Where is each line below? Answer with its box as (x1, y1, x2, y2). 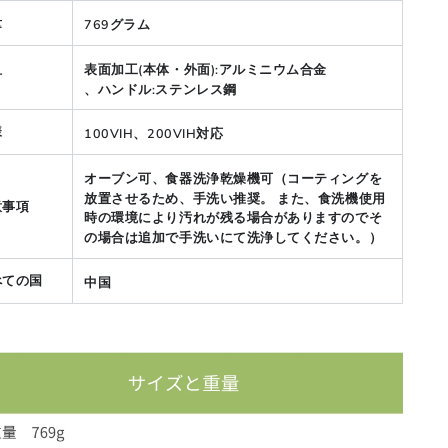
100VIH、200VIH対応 (84, 124, 224, 142)
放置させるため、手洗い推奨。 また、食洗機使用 (84, 189, 386, 207)
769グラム (84, 15, 151, 33)
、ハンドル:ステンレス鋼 (84, 80, 237, 98)
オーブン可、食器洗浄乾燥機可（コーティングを (84, 169, 383, 187)
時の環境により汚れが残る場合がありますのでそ (84, 208, 383, 226)
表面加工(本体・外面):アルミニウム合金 (84, 60, 327, 78)
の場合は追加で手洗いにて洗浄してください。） (84, 228, 383, 246)
